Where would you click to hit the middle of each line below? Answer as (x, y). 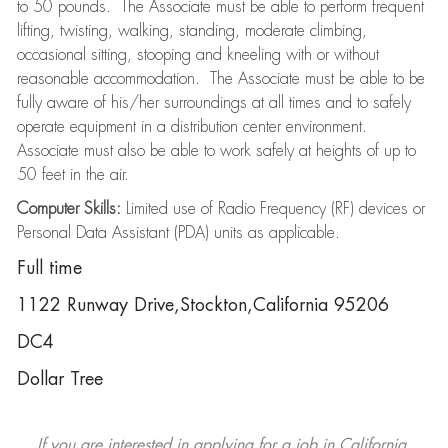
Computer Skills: (68, 209)
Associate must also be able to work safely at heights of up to (216, 151)
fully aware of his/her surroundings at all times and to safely (213, 103)
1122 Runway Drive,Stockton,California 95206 (202, 305)
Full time (49, 268)
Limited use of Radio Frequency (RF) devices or (272, 209)
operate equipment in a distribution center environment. (194, 127)
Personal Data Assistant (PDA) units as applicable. (178, 233)
